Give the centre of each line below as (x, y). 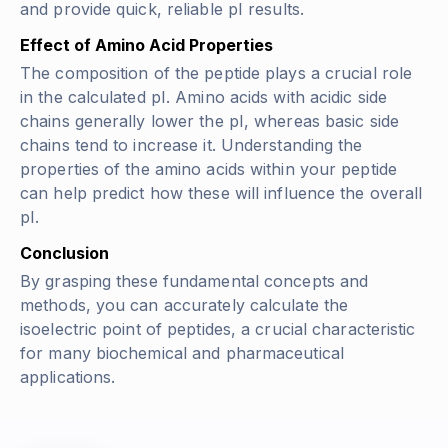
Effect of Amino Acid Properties (146, 44)
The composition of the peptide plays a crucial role (216, 72)
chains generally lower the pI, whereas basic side (209, 120)
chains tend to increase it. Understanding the (191, 144)
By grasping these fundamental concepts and (194, 280)
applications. (68, 376)
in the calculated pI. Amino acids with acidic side (204, 96)
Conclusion (64, 252)
